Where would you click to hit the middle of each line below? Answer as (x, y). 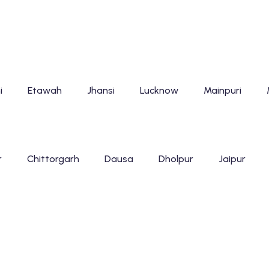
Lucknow (159, 90)
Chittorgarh (53, 159)
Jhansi (101, 90)
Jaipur (232, 159)
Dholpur (176, 159)
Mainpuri (222, 90)
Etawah (44, 90)
